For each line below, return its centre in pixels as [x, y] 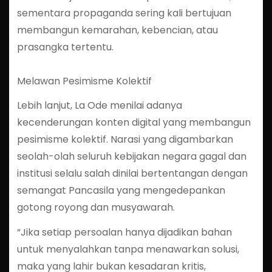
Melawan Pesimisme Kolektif [84, 81]
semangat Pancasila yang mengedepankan [121, 191]
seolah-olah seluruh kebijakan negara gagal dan [131, 157]
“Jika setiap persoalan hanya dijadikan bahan [124, 233]
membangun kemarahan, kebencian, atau [117, 30]
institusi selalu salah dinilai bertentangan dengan [132, 174]
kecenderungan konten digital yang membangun [134, 123]
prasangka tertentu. [65, 47]
